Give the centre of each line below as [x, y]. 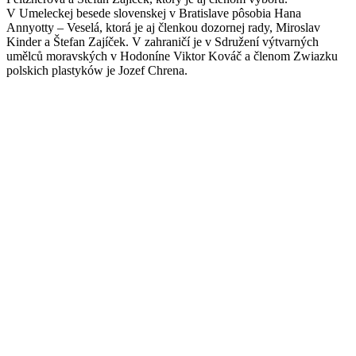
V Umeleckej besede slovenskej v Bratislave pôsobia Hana [154, 13]
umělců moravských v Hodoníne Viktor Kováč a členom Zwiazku [172, 56]
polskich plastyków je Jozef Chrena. [97, 70]
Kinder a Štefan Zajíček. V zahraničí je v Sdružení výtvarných [163, 41]
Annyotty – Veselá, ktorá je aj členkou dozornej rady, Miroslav [163, 27]
